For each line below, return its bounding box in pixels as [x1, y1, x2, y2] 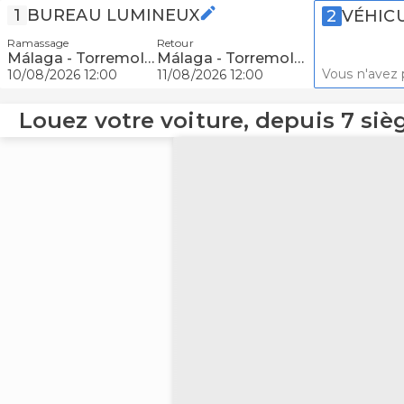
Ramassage [7, 36, 69, 50]
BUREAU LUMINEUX [27, 5, 200, 25]
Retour [157, 36, 194, 50]
